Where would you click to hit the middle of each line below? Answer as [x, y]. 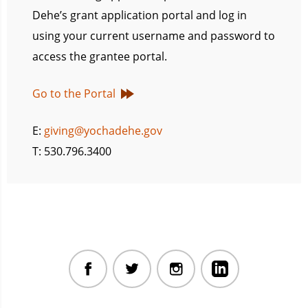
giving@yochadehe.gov [103, 131]
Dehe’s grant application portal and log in [140, 15]
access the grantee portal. [100, 57]
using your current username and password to [154, 36]
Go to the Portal [74, 94]
